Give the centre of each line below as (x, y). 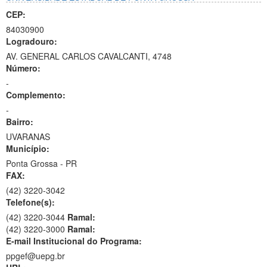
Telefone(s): (30, 202)
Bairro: (20, 122)
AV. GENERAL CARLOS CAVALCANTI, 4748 (89, 56)
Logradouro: (32, 41)
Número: (23, 68)
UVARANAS (28, 136)
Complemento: (36, 95)
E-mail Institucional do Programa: (74, 241)
